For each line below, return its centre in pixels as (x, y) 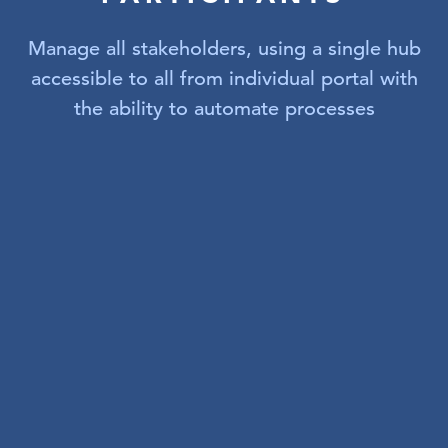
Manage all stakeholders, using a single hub (224, 48)
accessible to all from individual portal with (224, 78)
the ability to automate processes (224, 108)
